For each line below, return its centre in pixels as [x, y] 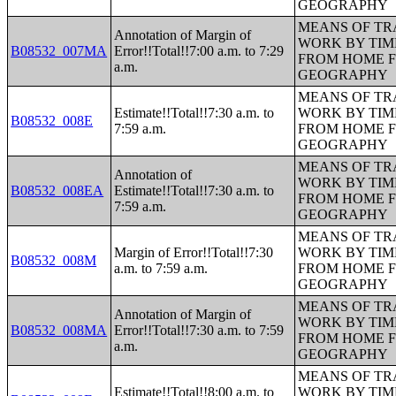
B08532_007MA [59, 51]
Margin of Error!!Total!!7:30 [194, 252]
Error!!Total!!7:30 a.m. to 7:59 [199, 330]
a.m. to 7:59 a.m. [161, 268]
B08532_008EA [57, 190]
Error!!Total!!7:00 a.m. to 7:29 [199, 51]
